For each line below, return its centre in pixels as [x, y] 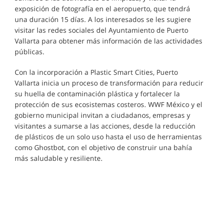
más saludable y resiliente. [59, 158]
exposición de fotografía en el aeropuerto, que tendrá [102, 9]
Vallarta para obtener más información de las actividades [109, 41]
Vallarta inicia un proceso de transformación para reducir [109, 83]
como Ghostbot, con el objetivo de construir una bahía [103, 147]
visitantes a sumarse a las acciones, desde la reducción [105, 126]
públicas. [30, 52]
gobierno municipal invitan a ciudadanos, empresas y [102, 115]
